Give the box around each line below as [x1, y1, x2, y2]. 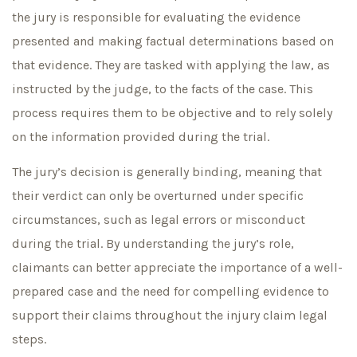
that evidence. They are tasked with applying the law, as [12, 57, 330, 73]
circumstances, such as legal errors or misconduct [12, 212, 305, 228]
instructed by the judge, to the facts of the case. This [12, 80, 313, 96]
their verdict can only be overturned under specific [12, 188, 304, 204]
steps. [12, 331, 46, 347]
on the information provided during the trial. [12, 128, 269, 144]
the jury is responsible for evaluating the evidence [12, 9, 300, 25]
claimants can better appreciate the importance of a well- [12, 260, 343, 276]
